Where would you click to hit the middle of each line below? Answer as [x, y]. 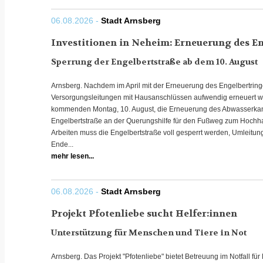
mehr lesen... [73, 156]
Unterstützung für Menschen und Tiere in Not [149, 232]
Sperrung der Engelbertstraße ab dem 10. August [154, 62]
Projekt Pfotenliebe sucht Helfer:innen [144, 213]
